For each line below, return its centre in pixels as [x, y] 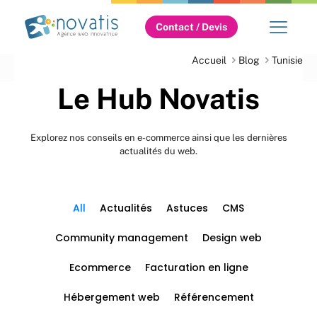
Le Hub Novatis [158, 99]
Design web [232, 238]
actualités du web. [158, 151]
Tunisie [287, 60]
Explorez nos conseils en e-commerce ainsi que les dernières [158, 138]
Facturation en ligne [196, 267]
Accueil [209, 60]
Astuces [187, 208]
